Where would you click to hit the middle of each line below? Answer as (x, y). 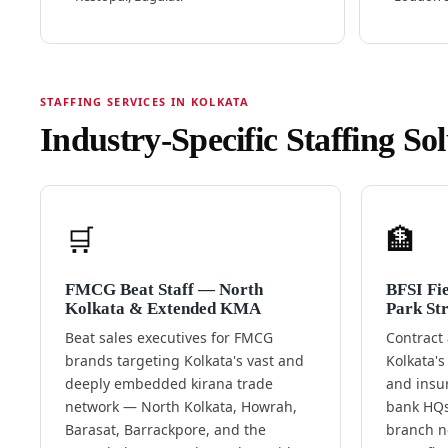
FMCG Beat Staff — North (163, 290)
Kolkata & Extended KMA (162, 309)
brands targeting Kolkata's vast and (184, 361)
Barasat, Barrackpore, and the (165, 430)
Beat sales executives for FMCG (168, 338)
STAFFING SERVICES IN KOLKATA (144, 102)
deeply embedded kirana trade (168, 384)
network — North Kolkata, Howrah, (180, 407)
